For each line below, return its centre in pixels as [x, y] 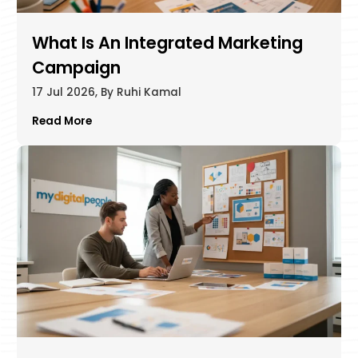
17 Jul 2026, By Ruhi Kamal [106, 93]
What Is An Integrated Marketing [167, 43]
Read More [62, 121]
